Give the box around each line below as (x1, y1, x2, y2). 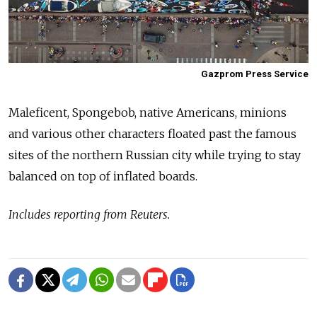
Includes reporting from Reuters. (8, 207, 170, 221)
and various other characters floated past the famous (8, 126, 296, 141)
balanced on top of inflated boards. (8, 168, 197, 183)
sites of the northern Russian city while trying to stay (8, 147, 301, 162)
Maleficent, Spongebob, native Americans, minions (8, 105, 287, 120)
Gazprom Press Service (201, 68, 309, 79)
